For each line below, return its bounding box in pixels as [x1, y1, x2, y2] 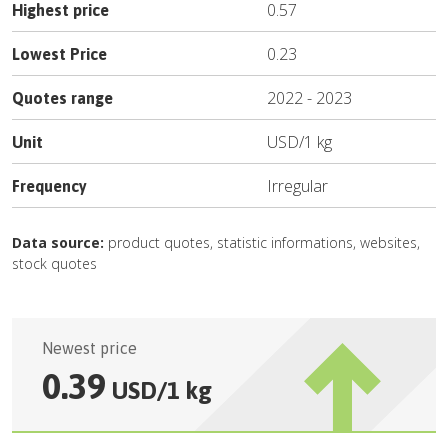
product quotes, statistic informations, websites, [104, 233, 420, 252]
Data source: [12, 233, 104, 252]
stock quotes [12, 254, 97, 273]
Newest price [42, 339, 137, 357]
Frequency [12, 177, 87, 195]
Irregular [267, 175, 328, 197]
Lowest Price [12, 45, 107, 63]
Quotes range [12, 89, 113, 107]
